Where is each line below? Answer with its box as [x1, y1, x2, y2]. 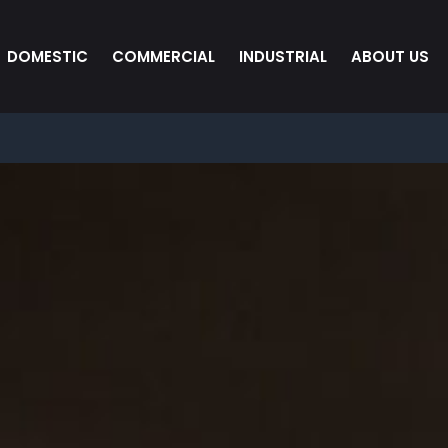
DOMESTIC [7, 46, 88, 68]
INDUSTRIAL [239, 46, 327, 68]
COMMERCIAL [112, 46, 215, 68]
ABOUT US [351, 46, 429, 68]
